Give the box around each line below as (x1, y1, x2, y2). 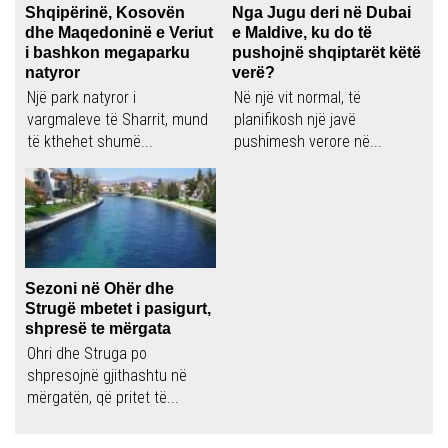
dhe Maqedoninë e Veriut (25, 24, 213, 42)
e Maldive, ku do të (231, 24, 372, 42)
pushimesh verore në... (233, 132, 382, 152)
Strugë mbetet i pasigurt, (25, 300, 211, 318)
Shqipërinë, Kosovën (25, 4, 185, 22)
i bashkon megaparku (25, 44, 190, 62)
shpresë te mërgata (25, 320, 171, 338)
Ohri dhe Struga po (27, 344, 147, 364)
